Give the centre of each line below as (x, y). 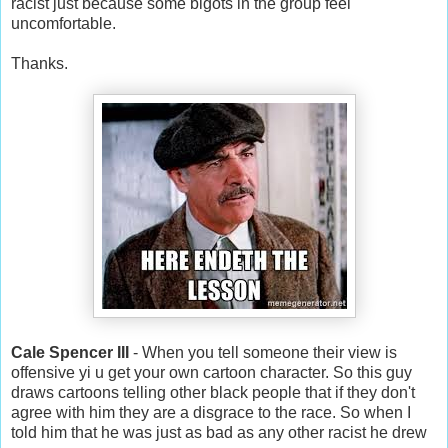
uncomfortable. (63, 23)
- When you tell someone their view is (263, 352)
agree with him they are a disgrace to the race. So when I (211, 412)
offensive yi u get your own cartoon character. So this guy (211, 372)
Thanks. (39, 63)
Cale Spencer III (70, 352)
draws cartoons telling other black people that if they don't (213, 392)
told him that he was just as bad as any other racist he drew (219, 432)
